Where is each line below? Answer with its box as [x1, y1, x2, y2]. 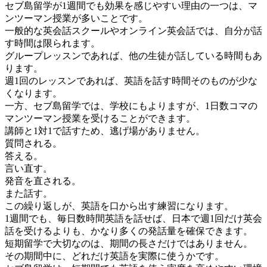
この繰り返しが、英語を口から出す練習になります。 [5, 200, 234, 211]
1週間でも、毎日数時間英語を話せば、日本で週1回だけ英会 [5, 213, 262, 223]
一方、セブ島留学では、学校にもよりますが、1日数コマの [5, 100, 257, 111]
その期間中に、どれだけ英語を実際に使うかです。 [5, 250, 224, 261]
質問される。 [5, 138, 62, 148]
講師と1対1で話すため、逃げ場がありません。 [5, 125, 205, 136]
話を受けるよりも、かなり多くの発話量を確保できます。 [5, 225, 253, 236]
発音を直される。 [5, 175, 81, 186]
